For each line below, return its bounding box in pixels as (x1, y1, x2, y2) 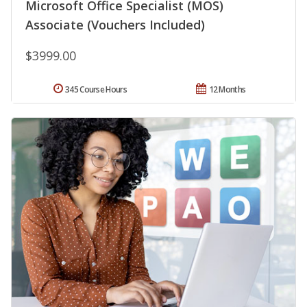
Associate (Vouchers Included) (25, 16, 205, 34)
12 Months (208, 84, 246, 96)
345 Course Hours (65, 84, 127, 96)
